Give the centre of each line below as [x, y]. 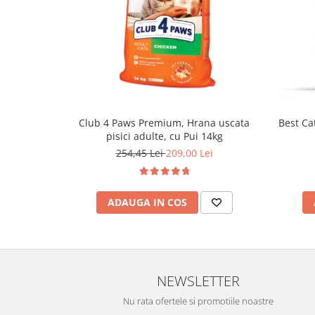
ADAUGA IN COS [147, 202]
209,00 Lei [189, 153]
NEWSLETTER [198, 280]
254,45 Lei [141, 153]
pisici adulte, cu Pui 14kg [164, 136]
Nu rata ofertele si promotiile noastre [198, 301]
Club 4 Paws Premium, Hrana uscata [164, 122]
